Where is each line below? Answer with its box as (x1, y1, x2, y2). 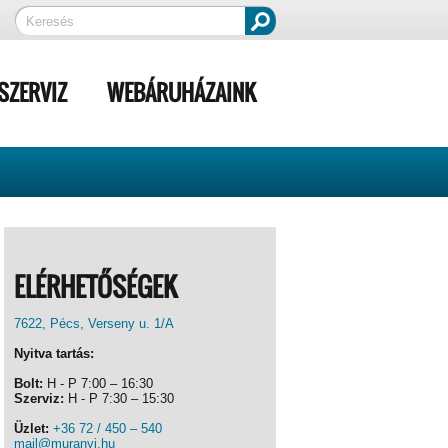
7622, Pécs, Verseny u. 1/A (14, 316, 174, 331)
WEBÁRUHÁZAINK (107, 76, 256, 108)
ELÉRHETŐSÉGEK (14, 267, 177, 306)
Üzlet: (14, 421, 49, 436)
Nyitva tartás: (14, 346, 94, 361)
